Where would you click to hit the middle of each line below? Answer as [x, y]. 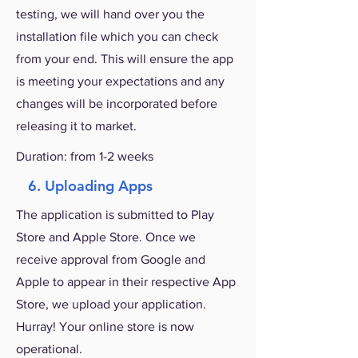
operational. [49, 349]
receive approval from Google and [111, 259]
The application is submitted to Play [115, 215]
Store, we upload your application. [111, 304]
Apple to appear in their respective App [126, 282]
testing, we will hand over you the [110, 14]
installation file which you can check [117, 36]
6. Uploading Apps [84, 186]
